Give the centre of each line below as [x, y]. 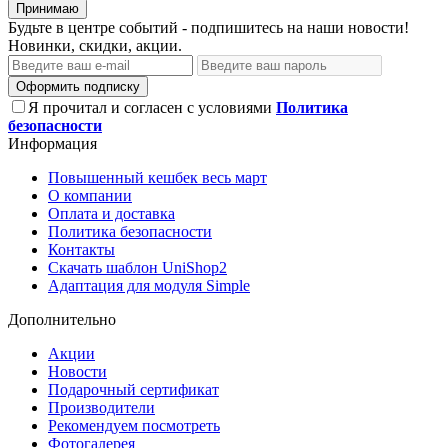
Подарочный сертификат [133, 389]
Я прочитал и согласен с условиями [152, 107]
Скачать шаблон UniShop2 [137, 267]
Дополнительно [62, 319]
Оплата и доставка [111, 213]
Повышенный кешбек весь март [157, 177]
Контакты [81, 249]
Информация [52, 143]
